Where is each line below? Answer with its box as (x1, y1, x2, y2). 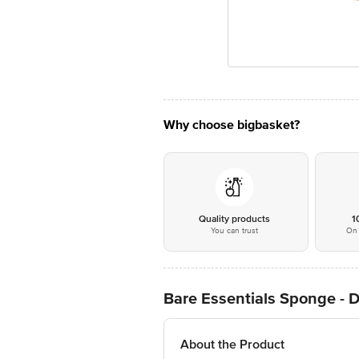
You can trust (210, 226, 258, 236)
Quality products (198, 213, 270, 225)
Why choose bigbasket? (163, 117, 300, 133)
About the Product (180, 337, 284, 353)
